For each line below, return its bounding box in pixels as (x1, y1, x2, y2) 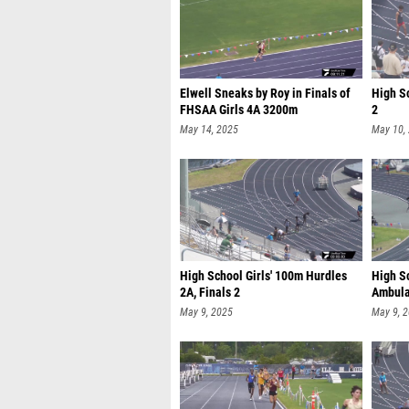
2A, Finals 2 (180, 285, 240, 300)
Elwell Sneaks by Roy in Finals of (180, 86, 351, 101)
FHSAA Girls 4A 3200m (180, 102, 298, 118)
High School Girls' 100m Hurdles (180, 268, 347, 284)
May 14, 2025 (180, 123, 238, 136)
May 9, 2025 (180, 306, 233, 319)
